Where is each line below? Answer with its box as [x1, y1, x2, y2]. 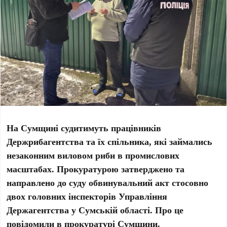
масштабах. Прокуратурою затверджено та [7, 162, 185, 175]
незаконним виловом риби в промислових [7, 148, 180, 161]
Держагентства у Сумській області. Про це [7, 203, 184, 216]
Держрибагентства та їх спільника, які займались [7, 135, 213, 147]
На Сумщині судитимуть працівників [7, 121, 162, 134]
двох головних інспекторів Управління [7, 190, 168, 202]
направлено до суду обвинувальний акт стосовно [7, 176, 209, 188]
